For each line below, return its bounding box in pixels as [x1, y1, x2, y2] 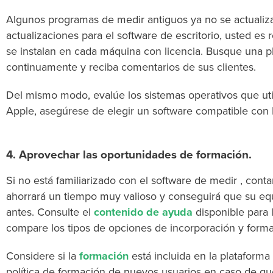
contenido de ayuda [94, 205, 193, 219]
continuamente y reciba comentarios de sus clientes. [6, 60, 256, 74]
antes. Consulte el [6, 205, 94, 219]
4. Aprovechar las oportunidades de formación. [6, 148, 252, 161]
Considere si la [6, 249, 79, 263]
